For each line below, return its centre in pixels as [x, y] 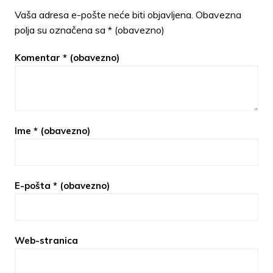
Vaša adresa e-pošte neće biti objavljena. [104, 15]
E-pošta [34, 186]
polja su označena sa [61, 30]
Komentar [38, 58]
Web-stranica [46, 241]
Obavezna [218, 15]
